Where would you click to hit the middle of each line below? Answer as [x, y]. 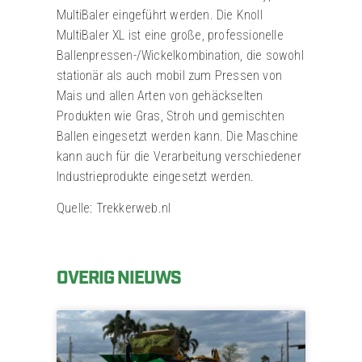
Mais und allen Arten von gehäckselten [160, 95]
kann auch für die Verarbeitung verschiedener [179, 156]
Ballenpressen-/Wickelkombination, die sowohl [180, 55]
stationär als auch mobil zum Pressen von [169, 75]
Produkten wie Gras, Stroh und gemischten [170, 116]
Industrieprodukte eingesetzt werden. [156, 176]
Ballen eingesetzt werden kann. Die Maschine [178, 136]
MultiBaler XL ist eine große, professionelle [170, 35]
